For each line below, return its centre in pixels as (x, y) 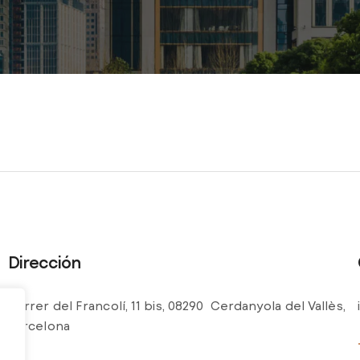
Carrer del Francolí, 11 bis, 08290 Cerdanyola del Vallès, (176, 305)
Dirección (44, 262)
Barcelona (39, 325)
